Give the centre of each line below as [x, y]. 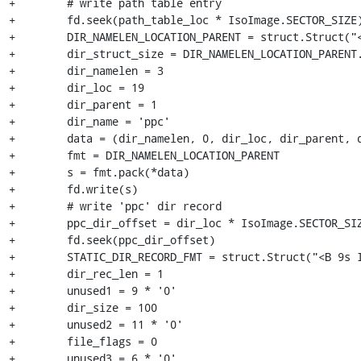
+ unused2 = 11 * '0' [95, 324]
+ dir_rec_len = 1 [86, 273]
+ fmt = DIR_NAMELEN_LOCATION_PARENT [144, 155]
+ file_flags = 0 [83, 341]
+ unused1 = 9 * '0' [92, 290]
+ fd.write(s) [73, 189]
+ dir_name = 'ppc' [89, 121]
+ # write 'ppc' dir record [115, 205]
